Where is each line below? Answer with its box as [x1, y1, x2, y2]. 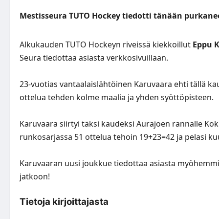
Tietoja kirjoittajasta [20, 196, 109, 207]
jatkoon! [20, 171, 50, 182]
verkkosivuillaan [107, 52, 166, 63]
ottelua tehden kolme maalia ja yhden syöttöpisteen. [20, 91, 214, 103]
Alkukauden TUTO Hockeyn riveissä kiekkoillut [20, 39, 193, 50]
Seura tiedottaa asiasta [20, 52, 107, 63]
